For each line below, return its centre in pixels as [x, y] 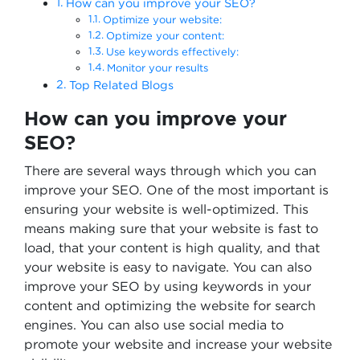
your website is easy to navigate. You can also [168, 267]
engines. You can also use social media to [154, 325]
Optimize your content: [165, 35]
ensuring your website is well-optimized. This [166, 209]
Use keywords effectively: [172, 51]
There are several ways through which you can [170, 170]
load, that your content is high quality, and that [172, 247]
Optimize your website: [162, 19]
